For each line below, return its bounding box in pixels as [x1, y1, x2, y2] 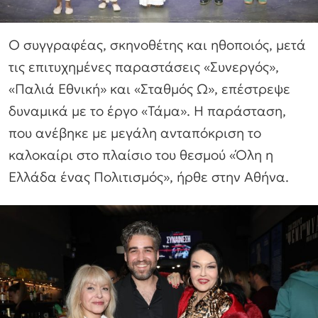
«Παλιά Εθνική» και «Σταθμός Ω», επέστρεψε [9, 79, 290, 97]
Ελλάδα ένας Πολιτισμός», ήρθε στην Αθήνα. [9, 168, 289, 185]
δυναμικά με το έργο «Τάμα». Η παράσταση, [9, 102, 286, 119]
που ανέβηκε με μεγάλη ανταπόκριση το [9, 124, 261, 141]
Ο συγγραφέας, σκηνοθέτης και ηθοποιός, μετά [9, 35, 306, 53]
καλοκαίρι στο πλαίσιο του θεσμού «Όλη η [9, 146, 273, 163]
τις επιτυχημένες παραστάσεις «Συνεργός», [9, 57, 279, 75]
